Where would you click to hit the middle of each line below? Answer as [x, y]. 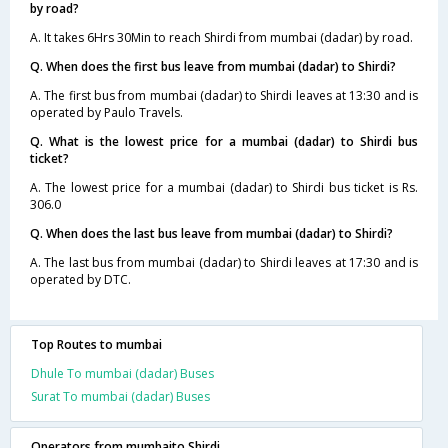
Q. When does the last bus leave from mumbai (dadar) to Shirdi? [211, 233]
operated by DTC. [80, 279]
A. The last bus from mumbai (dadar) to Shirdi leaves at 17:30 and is [224, 262]
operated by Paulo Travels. [106, 112]
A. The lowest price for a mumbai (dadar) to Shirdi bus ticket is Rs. [224, 187]
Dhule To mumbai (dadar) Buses [122, 373]
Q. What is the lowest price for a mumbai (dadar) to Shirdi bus [224, 141]
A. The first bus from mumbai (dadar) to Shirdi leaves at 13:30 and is [224, 95]
